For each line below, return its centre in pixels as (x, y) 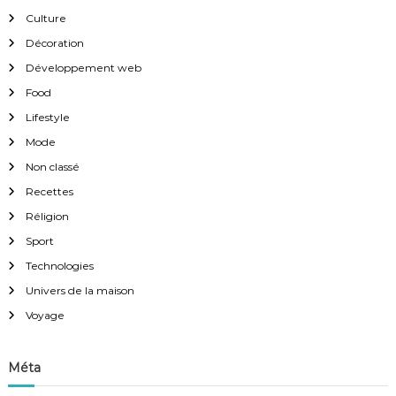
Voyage (45, 315)
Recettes (49, 191)
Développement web (83, 67)
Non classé (52, 166)
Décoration (54, 42)
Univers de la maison (80, 290)
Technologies (59, 265)
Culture (46, 18)
